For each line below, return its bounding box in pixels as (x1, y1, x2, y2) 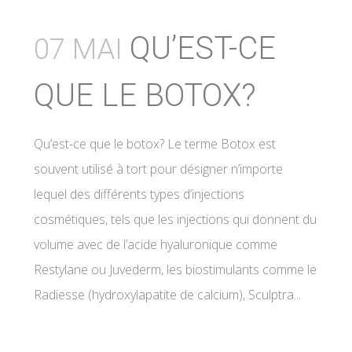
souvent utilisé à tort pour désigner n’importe (34, 160, 283, 178)
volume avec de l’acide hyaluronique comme (34, 236, 277, 253)
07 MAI (34, 33, 123, 66)
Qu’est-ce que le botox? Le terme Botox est (34, 135, 276, 152)
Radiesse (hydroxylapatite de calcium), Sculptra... (34, 286, 301, 303)
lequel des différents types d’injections (34, 185, 244, 203)
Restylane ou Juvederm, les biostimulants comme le (34, 261, 317, 278)
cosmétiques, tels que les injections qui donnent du (34, 211, 317, 228)
